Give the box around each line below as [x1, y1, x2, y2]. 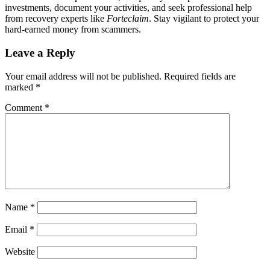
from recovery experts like [5, 13, 107, 24]
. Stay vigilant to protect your [149, 13, 259, 24]
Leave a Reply [5, 46, 75, 59]
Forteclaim [107, 13, 149, 24]
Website [5, 246, 35, 257]
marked [5, 81, 36, 92]
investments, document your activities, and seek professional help [5, 2, 252, 13]
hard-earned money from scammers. [5, 24, 141, 35]
